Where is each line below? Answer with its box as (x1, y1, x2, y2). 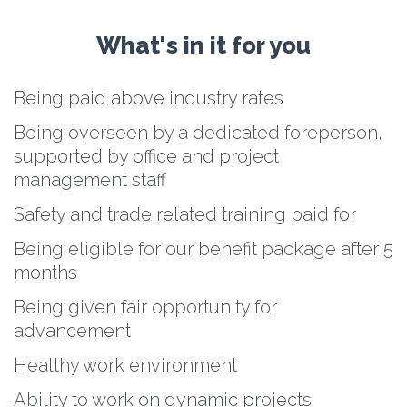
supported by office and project (14, 145, 279, 168)
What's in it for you (96, 32, 311, 60)
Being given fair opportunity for (14, 296, 277, 319)
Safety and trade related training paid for (14, 203, 356, 226)
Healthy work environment (14, 354, 237, 377)
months (14, 262, 77, 284)
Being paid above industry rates (14, 87, 283, 110)
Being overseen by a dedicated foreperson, (14, 122, 382, 144)
